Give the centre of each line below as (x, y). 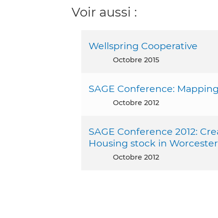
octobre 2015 (139, 60)
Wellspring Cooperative (143, 45)
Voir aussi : (104, 12)
